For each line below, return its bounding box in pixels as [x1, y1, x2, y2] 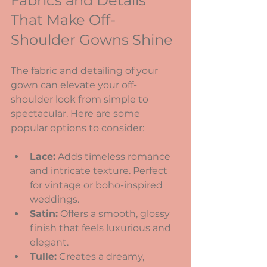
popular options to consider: [11, 122, 144, 133]
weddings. [30, 193, 79, 205]
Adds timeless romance [55, 150, 173, 162]
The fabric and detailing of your [11, 64, 160, 76]
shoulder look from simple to [11, 93, 151, 105]
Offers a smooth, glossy [58, 207, 172, 219]
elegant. [30, 236, 69, 248]
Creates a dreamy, [57, 250, 147, 262]
